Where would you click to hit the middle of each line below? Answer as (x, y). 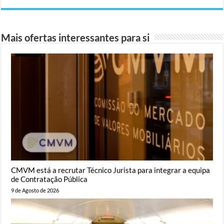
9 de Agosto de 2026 (35, 190)
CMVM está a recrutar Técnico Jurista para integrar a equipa (111, 170)
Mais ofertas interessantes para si (75, 37)
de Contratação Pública (49, 179)
